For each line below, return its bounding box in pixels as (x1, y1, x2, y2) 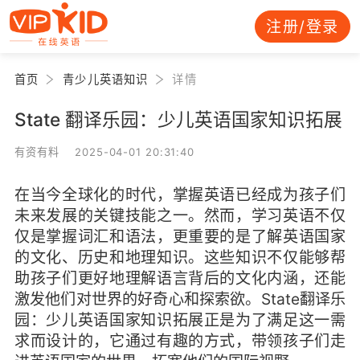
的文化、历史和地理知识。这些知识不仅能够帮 (14, 247, 346, 267)
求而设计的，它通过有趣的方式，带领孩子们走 (14, 330, 346, 350)
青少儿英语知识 (63, 72, 149, 86)
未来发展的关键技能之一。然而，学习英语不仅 (14, 205, 346, 225)
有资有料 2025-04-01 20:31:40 (14, 145, 195, 158)
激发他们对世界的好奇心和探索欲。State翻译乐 (14, 288, 346, 309)
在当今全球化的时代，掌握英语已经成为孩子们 (14, 184, 346, 204)
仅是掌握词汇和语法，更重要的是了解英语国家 (14, 226, 346, 246)
